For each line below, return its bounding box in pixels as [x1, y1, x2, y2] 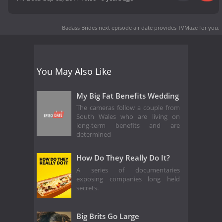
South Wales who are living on [76, 112, 180, 121]
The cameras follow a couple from [76, 104, 180, 112]
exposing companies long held [76, 174, 180, 183]
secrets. [76, 183, 100, 192]
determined [76, 130, 111, 139]
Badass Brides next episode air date [62, 23, 153, 31]
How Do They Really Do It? [76, 153, 170, 163]
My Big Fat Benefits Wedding [76, 90, 179, 101]
